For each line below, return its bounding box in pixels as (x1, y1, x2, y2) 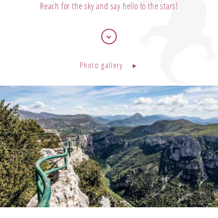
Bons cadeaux (89, 5, 129, 16)
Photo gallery (79, 59, 123, 70)
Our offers (89, 44, 118, 54)
